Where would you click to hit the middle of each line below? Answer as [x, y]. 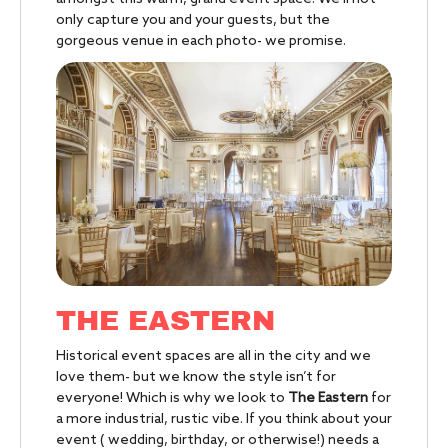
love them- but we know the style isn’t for [196, 378]
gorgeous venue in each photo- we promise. [201, 41]
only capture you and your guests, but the [193, 20]
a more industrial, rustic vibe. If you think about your [224, 420]
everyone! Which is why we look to [172, 399]
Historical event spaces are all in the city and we [213, 357]
